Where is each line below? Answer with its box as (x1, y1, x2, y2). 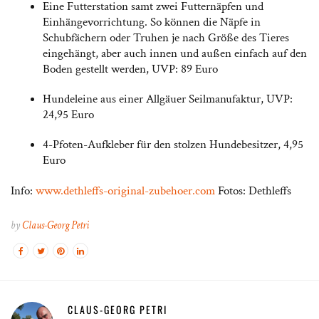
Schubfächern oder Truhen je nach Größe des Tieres (43, 30, 289, 46)
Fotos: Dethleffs (215, 183, 291, 199)
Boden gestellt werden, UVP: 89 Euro (43, 61, 218, 78)
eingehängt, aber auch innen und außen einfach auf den (43, 46, 307, 62)
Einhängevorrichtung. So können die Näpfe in (43, 14, 261, 31)
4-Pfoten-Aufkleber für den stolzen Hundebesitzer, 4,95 (43, 137, 303, 153)
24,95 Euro (43, 107, 94, 123)
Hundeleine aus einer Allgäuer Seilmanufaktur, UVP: (43, 91, 293, 108)
